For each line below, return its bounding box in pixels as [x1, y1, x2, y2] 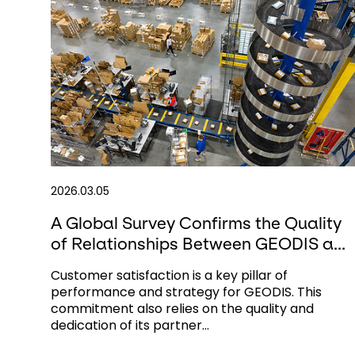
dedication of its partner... [51, 316, 209, 335]
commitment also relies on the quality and [51, 300, 314, 319]
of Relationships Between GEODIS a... [51, 235, 345, 254]
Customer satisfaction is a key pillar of [51, 266, 288, 285]
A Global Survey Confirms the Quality [51, 214, 342, 233]
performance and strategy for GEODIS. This [51, 283, 322, 302]
